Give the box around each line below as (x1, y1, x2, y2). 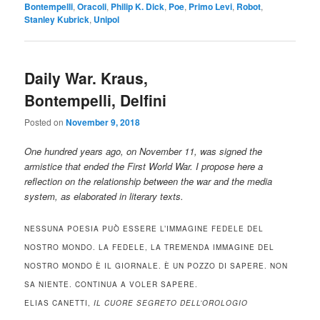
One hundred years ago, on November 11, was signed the (24, 144, 263, 159)
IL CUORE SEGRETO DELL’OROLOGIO (94, 297, 249, 308)
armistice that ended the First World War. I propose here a (24, 159, 264, 174)
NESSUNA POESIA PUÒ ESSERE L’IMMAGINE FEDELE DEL (24, 223, 264, 234)
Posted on (24, 116, 66, 129)
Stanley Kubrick (24, 12, 90, 26)
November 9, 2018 (66, 116, 141, 129)
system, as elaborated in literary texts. (24, 189, 190, 204)
